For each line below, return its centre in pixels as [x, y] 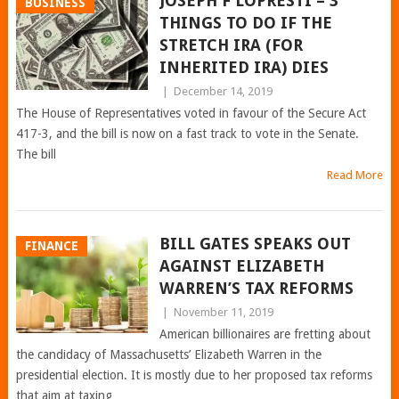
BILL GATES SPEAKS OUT [255, 244]
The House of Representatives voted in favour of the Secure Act [191, 113]
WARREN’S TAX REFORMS [256, 288]
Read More [355, 175]
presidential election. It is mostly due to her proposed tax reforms [194, 375]
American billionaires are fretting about [265, 334]
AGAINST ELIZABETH [241, 266]
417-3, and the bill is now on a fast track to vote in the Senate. [187, 134]
